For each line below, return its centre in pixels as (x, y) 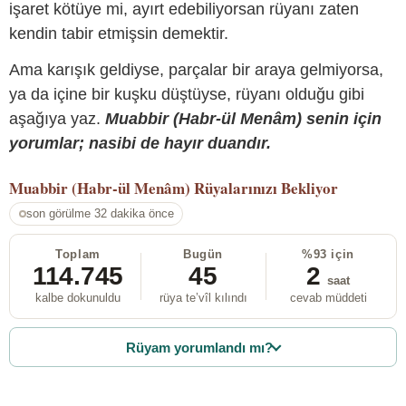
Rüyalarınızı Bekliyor (266, 188)
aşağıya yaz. (57, 118)
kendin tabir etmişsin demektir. (119, 34)
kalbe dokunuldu (78, 298)
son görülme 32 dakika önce (100, 214)
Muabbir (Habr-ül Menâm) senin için (243, 118)
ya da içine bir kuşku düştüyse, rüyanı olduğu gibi (187, 94)
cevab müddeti (328, 298)
